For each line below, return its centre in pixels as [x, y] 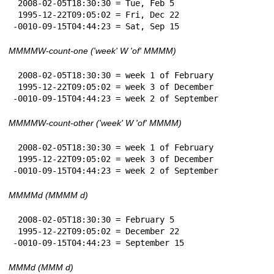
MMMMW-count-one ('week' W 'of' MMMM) [92, 50]
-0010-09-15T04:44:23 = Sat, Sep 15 [96, 26]
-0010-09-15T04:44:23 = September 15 [98, 243]
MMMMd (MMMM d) [48, 195]
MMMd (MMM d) [41, 267]
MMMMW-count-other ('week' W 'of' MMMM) [95, 123]
